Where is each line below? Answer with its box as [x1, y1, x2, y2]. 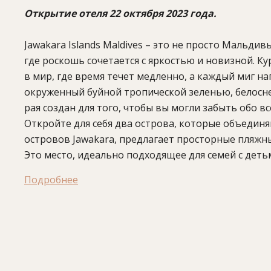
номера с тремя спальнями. [24, 180, 154, 193]
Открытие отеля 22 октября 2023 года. [24, 7, 217, 20]
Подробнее [24, 173, 78, 186]
